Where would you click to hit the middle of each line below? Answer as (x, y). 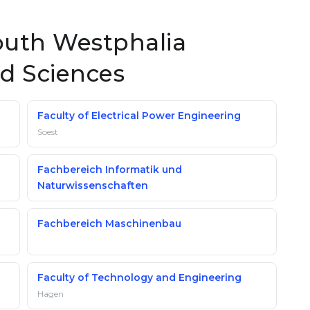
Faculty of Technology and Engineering (139, 277)
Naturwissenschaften (93, 185)
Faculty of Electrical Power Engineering (139, 116)
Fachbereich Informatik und (110, 170)
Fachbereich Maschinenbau (109, 224)
